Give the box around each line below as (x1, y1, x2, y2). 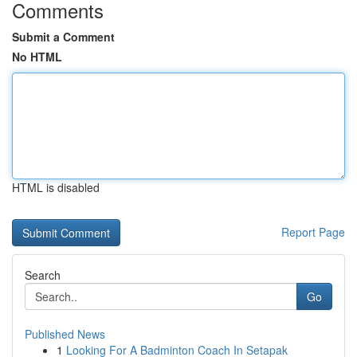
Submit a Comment (12, 29, 115, 45)
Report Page (281, 224, 345, 240)
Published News (25, 326, 105, 342)
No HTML (12, 49, 62, 65)
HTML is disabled (12, 179, 100, 195)
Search (25, 267, 61, 283)
